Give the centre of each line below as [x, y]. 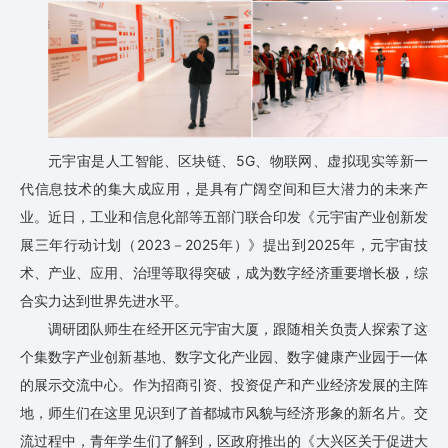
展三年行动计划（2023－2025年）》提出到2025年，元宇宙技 [224, 245]
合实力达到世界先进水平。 [104, 301]
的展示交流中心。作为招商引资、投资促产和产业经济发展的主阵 [224, 385]
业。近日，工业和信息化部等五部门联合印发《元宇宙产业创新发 [224, 217]
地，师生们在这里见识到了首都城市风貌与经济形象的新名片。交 [224, 413]
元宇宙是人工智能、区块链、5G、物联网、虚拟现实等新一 [238, 161]
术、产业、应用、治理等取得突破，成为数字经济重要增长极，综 [224, 273]
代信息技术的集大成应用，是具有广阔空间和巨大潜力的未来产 [224, 189]
